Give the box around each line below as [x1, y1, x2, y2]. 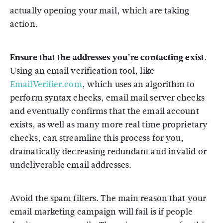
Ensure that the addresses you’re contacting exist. [10, 51, 207, 64]
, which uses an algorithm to [82, 78, 195, 91]
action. [10, 18, 38, 30]
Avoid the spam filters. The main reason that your [10, 192, 206, 205]
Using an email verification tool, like [10, 65, 154, 77]
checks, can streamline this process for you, [10, 132, 184, 144]
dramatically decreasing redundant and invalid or [10, 145, 207, 158]
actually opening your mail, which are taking [10, 4, 190, 17]
